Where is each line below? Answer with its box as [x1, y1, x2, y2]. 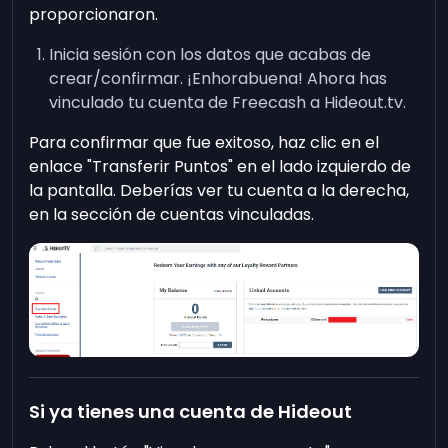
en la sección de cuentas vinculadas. [29, 202, 315, 226]
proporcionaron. [29, 2, 159, 26]
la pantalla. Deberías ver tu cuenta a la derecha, [29, 178, 410, 202]
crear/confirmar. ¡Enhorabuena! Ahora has [49, 66, 388, 90]
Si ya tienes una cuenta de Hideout [29, 399, 353, 425]
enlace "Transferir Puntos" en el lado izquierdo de [29, 154, 412, 178]
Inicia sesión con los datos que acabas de [49, 42, 372, 66]
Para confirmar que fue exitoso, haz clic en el [29, 130, 380, 154]
